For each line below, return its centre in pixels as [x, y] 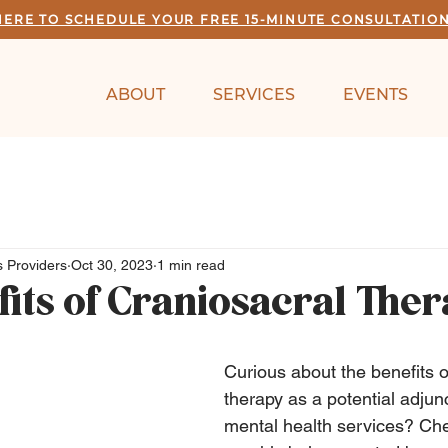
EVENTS [375, 94]
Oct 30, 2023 [112, 264]
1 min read [191, 264]
